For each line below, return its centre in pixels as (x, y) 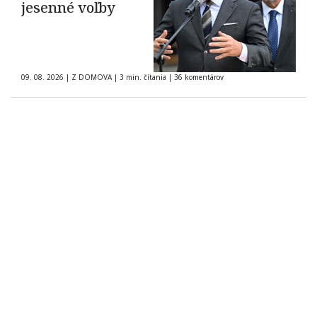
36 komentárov (199, 77)
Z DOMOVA (92, 77)
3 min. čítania (143, 77)
